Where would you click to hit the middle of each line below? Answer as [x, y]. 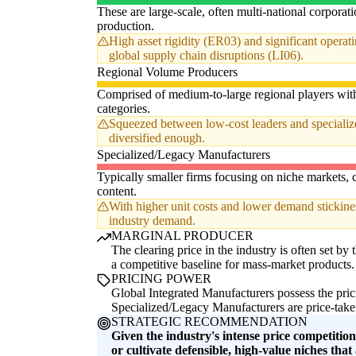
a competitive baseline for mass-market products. [233, 265]
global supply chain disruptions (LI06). [206, 56]
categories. [124, 109]
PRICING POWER [161, 279]
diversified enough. [157, 138]
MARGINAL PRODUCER [182, 236]
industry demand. [152, 221]
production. [126, 26]
